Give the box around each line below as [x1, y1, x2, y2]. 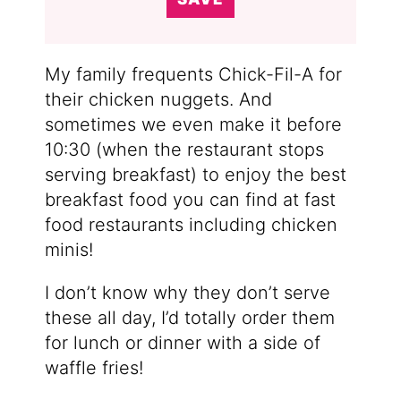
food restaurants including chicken [44, 213, 337, 235]
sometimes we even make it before [44, 113, 342, 135]
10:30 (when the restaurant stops [44, 138, 324, 160]
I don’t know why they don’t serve [44, 281, 330, 303]
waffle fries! [44, 356, 143, 379]
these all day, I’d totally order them [44, 306, 335, 328]
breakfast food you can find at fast [44, 188, 336, 210]
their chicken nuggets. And [44, 88, 272, 110]
